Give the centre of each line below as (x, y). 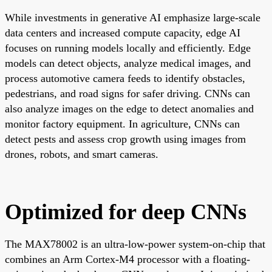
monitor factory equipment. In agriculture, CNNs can (122, 124)
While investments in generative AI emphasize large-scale (133, 17)
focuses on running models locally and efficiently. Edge (128, 48)
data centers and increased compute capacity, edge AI (123, 32)
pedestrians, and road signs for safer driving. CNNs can (127, 93)
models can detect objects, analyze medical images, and (128, 63)
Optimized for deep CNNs (126, 212)
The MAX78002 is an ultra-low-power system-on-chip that (135, 244)
